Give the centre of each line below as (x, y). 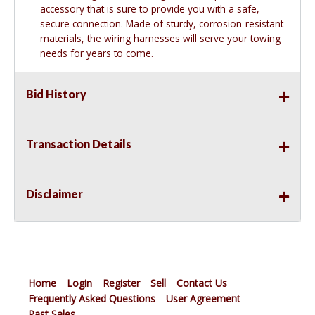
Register (121, 283)
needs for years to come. (97, 53)
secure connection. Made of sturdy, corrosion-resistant (162, 24)
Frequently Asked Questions (92, 299)
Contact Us (202, 283)
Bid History (56, 94)
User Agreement (203, 299)
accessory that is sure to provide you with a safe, (150, 9)
